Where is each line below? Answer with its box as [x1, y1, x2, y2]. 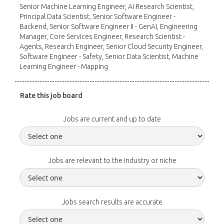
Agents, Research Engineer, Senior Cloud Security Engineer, [19, 42, 203, 50]
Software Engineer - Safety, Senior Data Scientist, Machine [19, 52, 198, 60]
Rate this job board [20, 91, 82, 99]
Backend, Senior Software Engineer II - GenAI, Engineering [19, 22, 197, 30]
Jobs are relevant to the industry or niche [47, 156, 176, 164]
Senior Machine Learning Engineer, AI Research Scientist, [19, 2, 194, 10]
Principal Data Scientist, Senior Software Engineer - [19, 12, 175, 20]
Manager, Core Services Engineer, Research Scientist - [19, 32, 185, 40]
